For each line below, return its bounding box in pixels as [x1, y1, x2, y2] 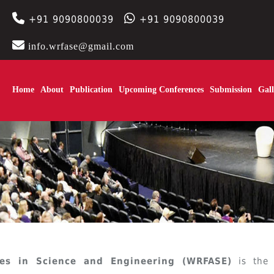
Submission [210, 85, 252, 94]
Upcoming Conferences [119, 85, 204, 94]
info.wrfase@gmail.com [28, 41, 134, 51]
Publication [70, 85, 113, 94]
